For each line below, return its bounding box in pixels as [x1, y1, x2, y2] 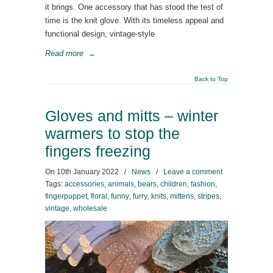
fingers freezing [45, 143, 151, 160]
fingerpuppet [45, 192, 87, 200]
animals [108, 180, 134, 188]
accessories [65, 180, 104, 188]
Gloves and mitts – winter [45, 108, 218, 124]
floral [91, 192, 107, 200]
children [160, 180, 187, 188]
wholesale [73, 204, 107, 213]
